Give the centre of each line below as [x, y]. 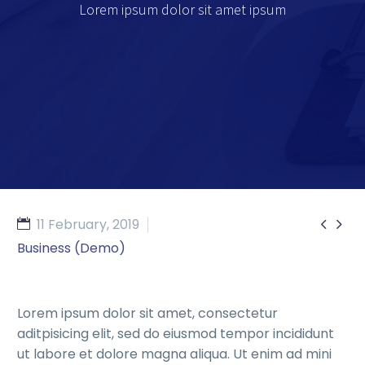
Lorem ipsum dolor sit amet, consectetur [147, 313]
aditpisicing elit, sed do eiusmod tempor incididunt [176, 333]
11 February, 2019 [88, 224]
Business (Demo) [71, 248]
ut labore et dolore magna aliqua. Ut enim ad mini [174, 354]
